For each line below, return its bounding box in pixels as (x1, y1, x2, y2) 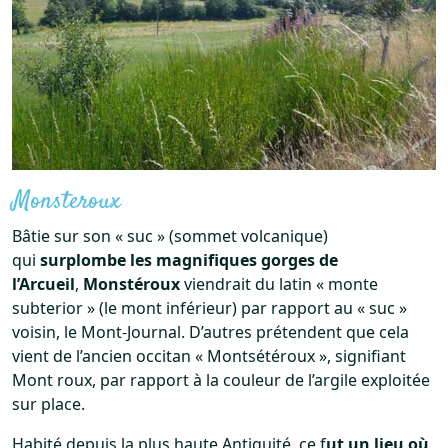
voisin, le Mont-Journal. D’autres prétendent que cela (12, 320, 409, 343)
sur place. (12, 392, 85, 415)
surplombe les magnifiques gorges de (40, 248, 338, 271)
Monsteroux (12, 182, 121, 219)
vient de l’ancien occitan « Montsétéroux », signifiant (12, 344, 406, 367)
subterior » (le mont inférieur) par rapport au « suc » (12, 296, 407, 319)
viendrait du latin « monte (180, 272, 378, 295)
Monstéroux (83, 272, 180, 295)
